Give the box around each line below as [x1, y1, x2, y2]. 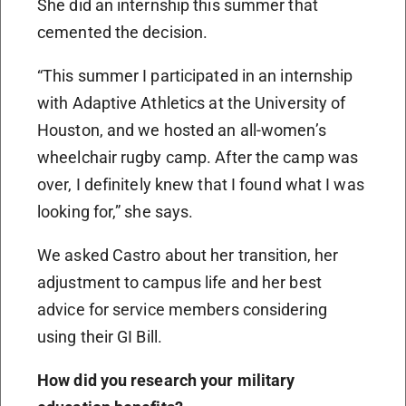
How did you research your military [37, 370, 295, 390]
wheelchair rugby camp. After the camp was [37, 147, 359, 167]
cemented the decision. [37, 22, 208, 42]
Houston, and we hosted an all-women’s [37, 120, 326, 140]
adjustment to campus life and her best [37, 272, 322, 292]
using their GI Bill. [37, 326, 162, 346]
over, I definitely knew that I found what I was [37, 174, 364, 194]
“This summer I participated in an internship [37, 65, 353, 85]
